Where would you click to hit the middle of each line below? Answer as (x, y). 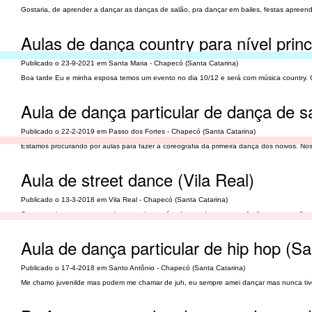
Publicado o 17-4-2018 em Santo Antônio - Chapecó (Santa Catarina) (133, 268)
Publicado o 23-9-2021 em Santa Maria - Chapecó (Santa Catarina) (130, 63)
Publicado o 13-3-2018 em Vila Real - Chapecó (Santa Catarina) (124, 200)
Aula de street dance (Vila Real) (138, 179)
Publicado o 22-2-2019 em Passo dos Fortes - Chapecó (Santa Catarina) (138, 131)
